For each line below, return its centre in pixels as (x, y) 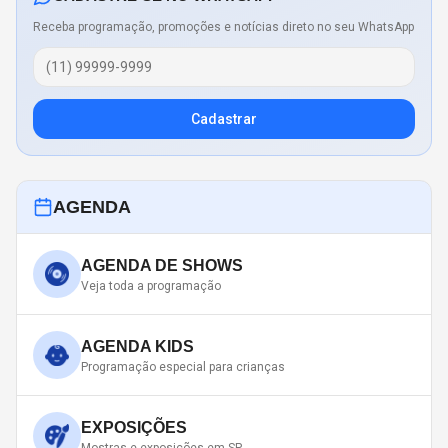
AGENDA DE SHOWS (162, 266)
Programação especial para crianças (183, 367)
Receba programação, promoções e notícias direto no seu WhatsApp (223, 27)
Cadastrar (224, 119)
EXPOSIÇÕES (134, 428)
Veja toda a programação (151, 286)
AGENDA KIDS (137, 347)
